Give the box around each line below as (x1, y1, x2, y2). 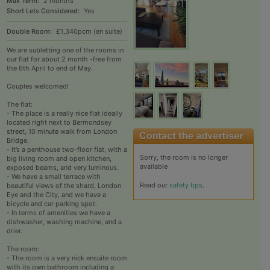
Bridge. (6, 136, 29, 145)
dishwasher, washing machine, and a (6, 218, 122, 227)
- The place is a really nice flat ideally (6, 109, 122, 118)
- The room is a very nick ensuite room (6, 254, 127, 263)
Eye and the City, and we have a (6, 190, 106, 199)
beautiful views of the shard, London (6, 181, 121, 190)
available (139, 162, 168, 171)
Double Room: (6, 27, 52, 36)
